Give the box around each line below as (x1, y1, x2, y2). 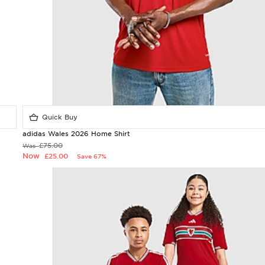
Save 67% (77, 153, 106, 160)
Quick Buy (40, 113, 77, 121)
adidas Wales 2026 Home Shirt (22, 130, 130, 138)
